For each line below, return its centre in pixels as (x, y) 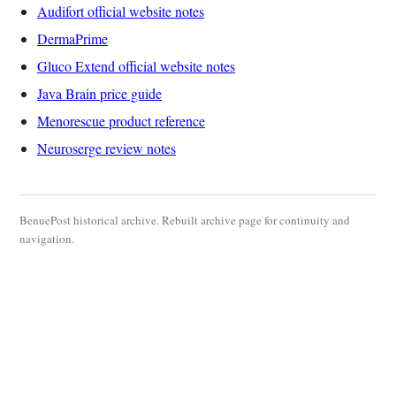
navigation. (47, 238)
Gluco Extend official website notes (136, 65)
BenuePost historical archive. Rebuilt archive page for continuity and (185, 220)
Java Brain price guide (99, 93)
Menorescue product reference (121, 120)
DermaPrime (72, 38)
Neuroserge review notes (107, 148)
